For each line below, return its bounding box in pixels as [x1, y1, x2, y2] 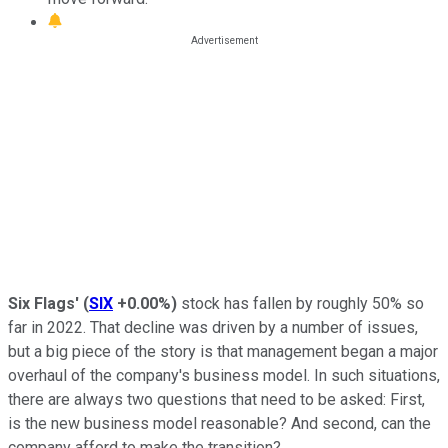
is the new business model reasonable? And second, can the [8, 413, 431, 433]
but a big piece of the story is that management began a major [8, 341, 438, 361]
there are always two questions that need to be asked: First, [8, 389, 425, 409]
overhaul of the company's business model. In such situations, [8, 365, 440, 385]
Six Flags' [8, 293, 79, 313]
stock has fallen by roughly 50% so [177, 293, 424, 313]
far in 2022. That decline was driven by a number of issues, [8, 317, 418, 337]
